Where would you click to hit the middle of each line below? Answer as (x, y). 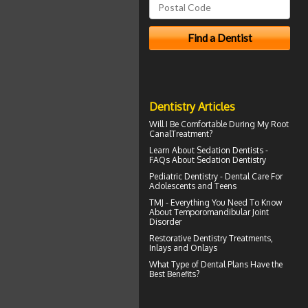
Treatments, (250, 238)
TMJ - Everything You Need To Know (216, 202)
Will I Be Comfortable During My (210, 124)
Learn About (173, 150)
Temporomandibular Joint (221, 212)
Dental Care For (254, 176)
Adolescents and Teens (193, 186)
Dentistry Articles (192, 106)
